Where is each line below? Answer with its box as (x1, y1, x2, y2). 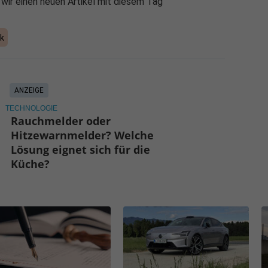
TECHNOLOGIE (5, 104, 57, 113)
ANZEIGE (14, 86, 44, 95)
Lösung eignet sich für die (11, 142, 151, 157)
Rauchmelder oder (11, 114, 111, 129)
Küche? (11, 157, 50, 172)
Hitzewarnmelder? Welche (11, 128, 154, 143)
